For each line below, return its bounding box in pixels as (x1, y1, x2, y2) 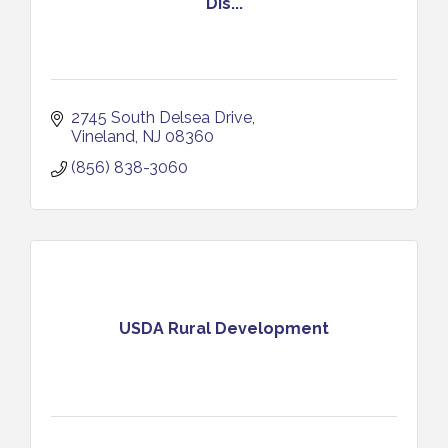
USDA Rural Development (119, 318, 329, 338)
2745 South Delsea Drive (71, 108, 252, 127)
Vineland (71, 127, 135, 146)
